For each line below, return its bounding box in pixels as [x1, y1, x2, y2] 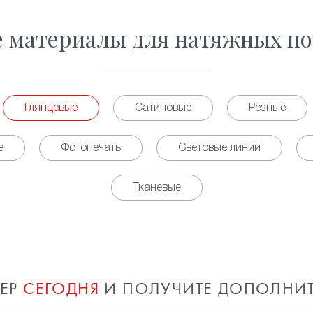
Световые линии [178, 143, 261, 153]
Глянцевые [24, 103, 78, 113]
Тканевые [132, 183, 181, 193]
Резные [249, 103, 286, 113]
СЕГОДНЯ [23, 282, 99, 298]
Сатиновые [135, 103, 191, 113]
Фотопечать [61, 143, 121, 153]
